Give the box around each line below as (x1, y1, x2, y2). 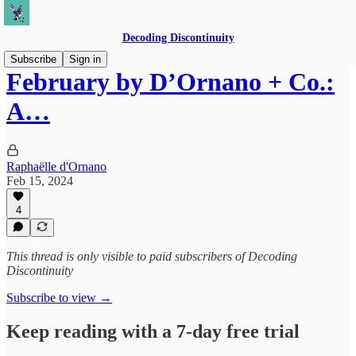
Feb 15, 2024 (6, 173, 73, 188)
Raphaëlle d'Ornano (6, 159, 106, 173)
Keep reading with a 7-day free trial (6, 320, 300, 342)
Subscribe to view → (6, 291, 112, 304)
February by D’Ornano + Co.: (6, 68, 335, 97)
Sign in (69, 53, 101, 65)
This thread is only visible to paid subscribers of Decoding (6, 250, 297, 263)
